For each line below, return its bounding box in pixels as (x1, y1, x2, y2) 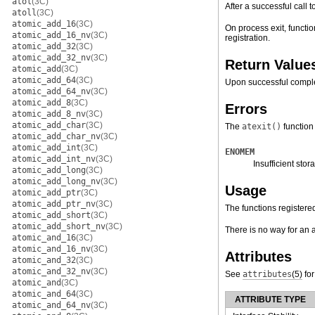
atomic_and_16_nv (12, 244, 91, 254)
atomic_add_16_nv (12, 30, 91, 40)
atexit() (242, 122, 281, 131)
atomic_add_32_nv (12, 53, 91, 63)
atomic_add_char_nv (12, 131, 101, 141)
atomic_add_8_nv (12, 109, 86, 119)
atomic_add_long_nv (12, 176, 101, 186)
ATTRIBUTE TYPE (235, 295, 306, 304)
